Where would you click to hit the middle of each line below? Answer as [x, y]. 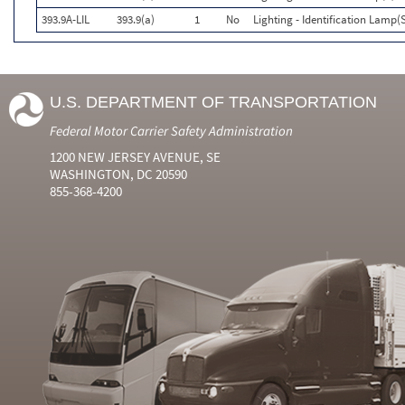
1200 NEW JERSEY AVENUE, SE [135, 157]
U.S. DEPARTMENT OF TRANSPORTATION [213, 102]
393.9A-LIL [66, 19]
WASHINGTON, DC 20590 [118, 174]
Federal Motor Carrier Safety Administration [171, 131]
